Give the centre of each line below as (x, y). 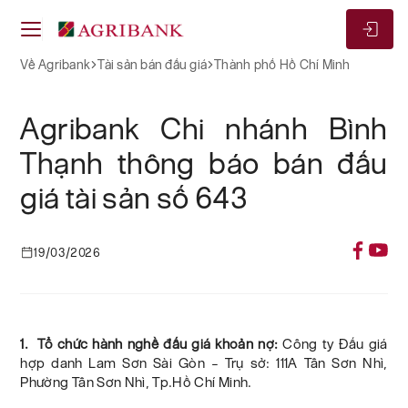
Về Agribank (56, 65)
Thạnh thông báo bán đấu (204, 163)
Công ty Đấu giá (335, 344)
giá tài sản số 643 (134, 198)
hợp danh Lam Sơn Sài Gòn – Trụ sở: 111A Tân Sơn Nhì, (204, 363)
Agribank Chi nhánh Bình (204, 128)
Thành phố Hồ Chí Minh (282, 65)
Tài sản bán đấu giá (153, 65)
